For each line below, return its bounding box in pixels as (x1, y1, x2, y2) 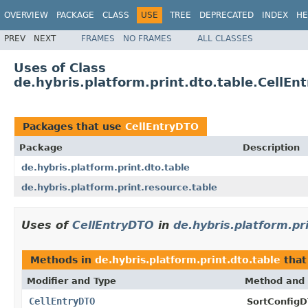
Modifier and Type (27, 275, 116, 286)
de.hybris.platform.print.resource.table (21, 181, 217, 192)
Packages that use (23, 120, 125, 132)
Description (243, 142, 300, 153)
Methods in (30, 254, 95, 265)
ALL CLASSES (197, 33, 253, 43)
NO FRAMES (123, 33, 172, 43)
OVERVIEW (4, 10, 48, 20)
